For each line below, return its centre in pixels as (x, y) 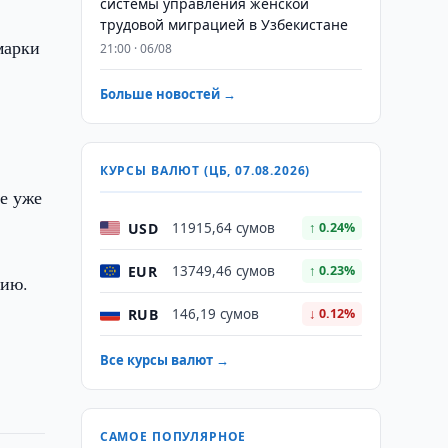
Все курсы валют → (164, 360)
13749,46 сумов (223, 271)
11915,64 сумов (223, 228)
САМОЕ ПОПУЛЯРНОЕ (173, 436)
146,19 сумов (215, 314)
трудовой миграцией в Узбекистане (223, 24)
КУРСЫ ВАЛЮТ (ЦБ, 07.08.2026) (205, 170)
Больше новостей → (167, 94)
